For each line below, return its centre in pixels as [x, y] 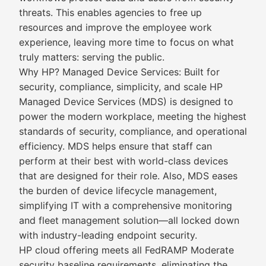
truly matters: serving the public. [92, 57]
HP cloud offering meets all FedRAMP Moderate [126, 250]
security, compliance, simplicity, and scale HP [121, 87]
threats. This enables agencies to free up [110, 12]
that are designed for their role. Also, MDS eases [128, 176]
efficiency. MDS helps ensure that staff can [115, 146]
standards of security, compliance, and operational [133, 131]
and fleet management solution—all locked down [129, 220]
